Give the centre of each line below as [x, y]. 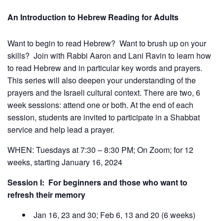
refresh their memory [46, 194]
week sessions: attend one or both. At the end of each [100, 105]
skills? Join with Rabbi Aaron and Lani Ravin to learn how [109, 55]
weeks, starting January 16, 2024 [65, 162]
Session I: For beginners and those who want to [97, 182]
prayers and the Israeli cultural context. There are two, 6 [104, 92]
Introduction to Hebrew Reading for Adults [99, 17]
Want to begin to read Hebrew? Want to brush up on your [107, 43]
